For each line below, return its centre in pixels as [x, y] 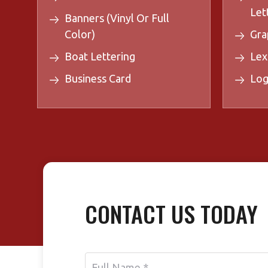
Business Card [98, 79]
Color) [80, 34]
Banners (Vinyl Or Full [117, 18]
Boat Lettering [100, 57]
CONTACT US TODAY [171, 214]
